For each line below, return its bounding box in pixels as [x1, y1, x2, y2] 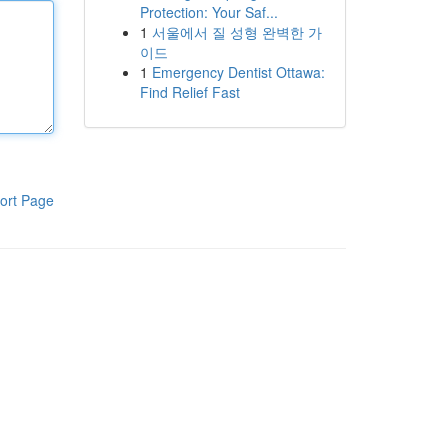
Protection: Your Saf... [139, 2, 278, 22]
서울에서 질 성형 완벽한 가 [151, 22, 322, 42]
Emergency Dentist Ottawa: [151, 62, 325, 82]
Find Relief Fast [139, 82, 240, 102]
